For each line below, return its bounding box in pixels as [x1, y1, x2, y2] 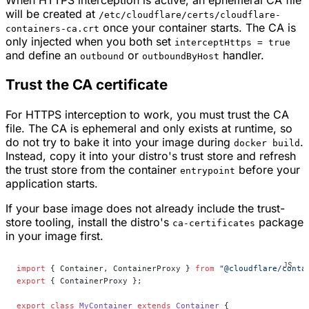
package [255, 215, 303, 230]
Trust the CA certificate [6, 76, 168, 94]
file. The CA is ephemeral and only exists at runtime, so [6, 121, 292, 136]
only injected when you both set [6, 34, 175, 48]
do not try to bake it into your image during [6, 135, 234, 150]
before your [235, 163, 300, 177]
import [17, 263, 46, 274]
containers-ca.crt [6, 23, 99, 34]
